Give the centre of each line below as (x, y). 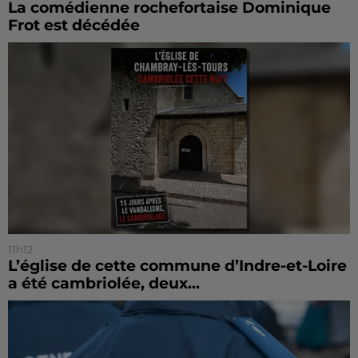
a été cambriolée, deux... (104, 284)
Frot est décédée (74, 25)
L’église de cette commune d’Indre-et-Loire (177, 266)
